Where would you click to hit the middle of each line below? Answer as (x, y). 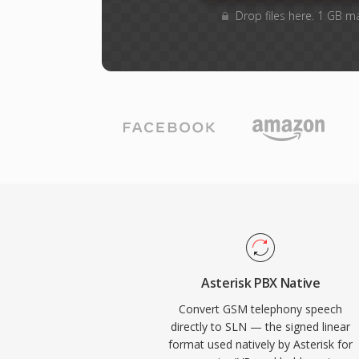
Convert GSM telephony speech (261, 309)
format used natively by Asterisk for (261, 344)
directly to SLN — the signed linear (261, 327)
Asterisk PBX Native (260, 283)
